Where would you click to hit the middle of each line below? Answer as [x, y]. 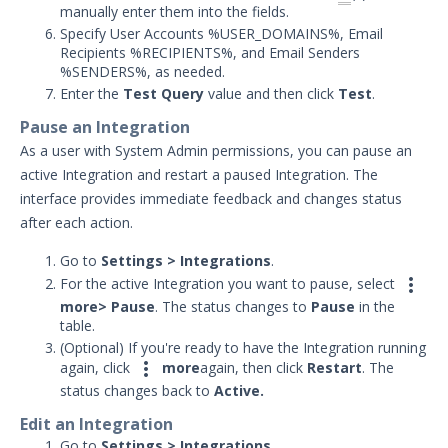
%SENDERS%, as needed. [142, 72]
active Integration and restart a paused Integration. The [199, 175]
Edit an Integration [96, 424]
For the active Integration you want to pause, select [229, 283]
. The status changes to [233, 307]
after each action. [76, 223]
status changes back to [137, 391]
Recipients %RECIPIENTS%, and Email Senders [210, 53]
